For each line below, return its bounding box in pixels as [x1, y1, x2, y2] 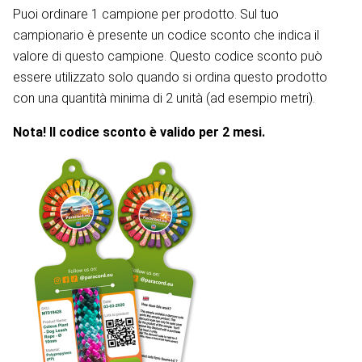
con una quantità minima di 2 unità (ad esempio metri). [13, 90, 315, 107]
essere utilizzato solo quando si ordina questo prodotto [13, 69, 327, 86]
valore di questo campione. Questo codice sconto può [13, 48, 322, 65]
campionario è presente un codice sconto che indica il [13, 27, 319, 44]
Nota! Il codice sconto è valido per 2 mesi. [13, 124, 265, 141]
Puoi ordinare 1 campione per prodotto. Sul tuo [13, 6, 279, 23]
